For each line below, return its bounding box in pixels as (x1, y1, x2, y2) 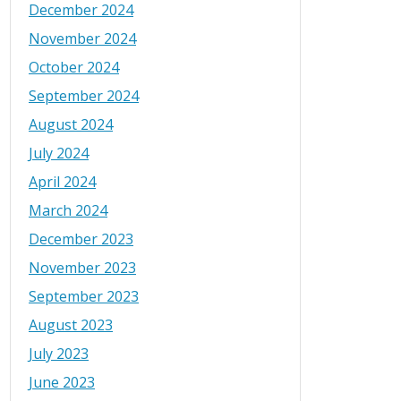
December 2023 (29, 229, 133, 250)
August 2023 (29, 315, 113, 336)
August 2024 (29, 115, 113, 135)
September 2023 (29, 286, 139, 307)
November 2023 (29, 258, 136, 278)
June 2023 (29, 372, 95, 393)
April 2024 (29, 172, 96, 192)
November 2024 (29, 29, 136, 49)
